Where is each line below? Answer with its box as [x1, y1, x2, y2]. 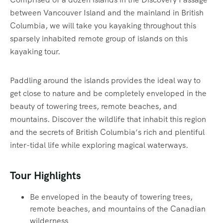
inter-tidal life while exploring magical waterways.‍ [10, 140, 188, 151]
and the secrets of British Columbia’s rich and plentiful [10, 127, 205, 138]
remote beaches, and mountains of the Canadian [30, 204, 206, 215]
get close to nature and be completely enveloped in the [10, 88, 207, 99]
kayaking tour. [10, 46, 60, 57]
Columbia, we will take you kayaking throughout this [10, 20, 196, 31]
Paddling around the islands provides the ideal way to [10, 75, 201, 86]
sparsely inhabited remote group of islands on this [10, 33, 188, 44]
